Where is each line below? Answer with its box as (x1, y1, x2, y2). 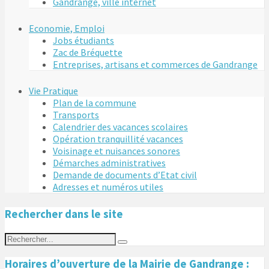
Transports (53, 109, 99, 121)
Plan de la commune (53, 97, 136, 109)
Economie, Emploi (29, 22, 104, 35)
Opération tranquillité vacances (53, 133, 183, 145)
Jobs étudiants (53, 34, 114, 47)
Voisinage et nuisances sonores (53, 145, 180, 157)
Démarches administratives (53, 157, 166, 169)
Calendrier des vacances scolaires (53, 121, 188, 133)
